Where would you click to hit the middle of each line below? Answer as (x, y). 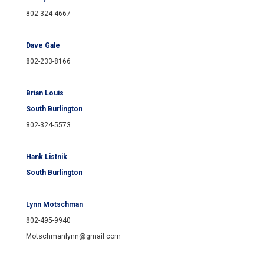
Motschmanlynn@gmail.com (73, 237)
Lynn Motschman (55, 205)
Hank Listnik (47, 157)
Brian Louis (45, 93)
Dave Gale (43, 46)
